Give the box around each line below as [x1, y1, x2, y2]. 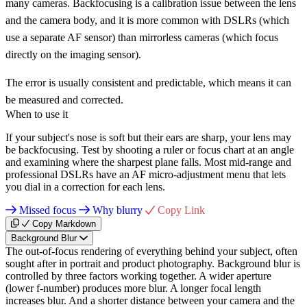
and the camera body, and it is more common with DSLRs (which [5, 14, 289, 26]
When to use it [5, 108, 68, 120]
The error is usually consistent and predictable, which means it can [5, 76, 291, 88]
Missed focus [16, 204, 79, 216]
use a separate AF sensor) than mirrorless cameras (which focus [5, 31, 278, 43]
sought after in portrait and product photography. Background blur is [5, 257, 300, 269]
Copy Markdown [32, 218, 97, 229]
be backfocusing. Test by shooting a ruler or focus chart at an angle [5, 143, 294, 156]
